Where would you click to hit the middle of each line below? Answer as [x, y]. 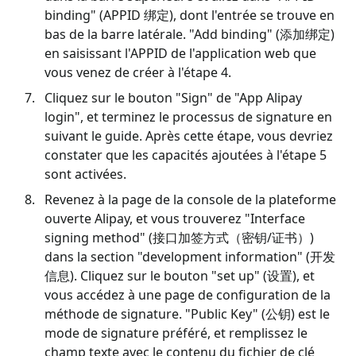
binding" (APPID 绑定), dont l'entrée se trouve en [190, 15]
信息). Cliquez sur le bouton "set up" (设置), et [180, 275]
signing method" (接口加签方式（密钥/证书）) [179, 237]
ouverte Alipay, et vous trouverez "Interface [175, 218]
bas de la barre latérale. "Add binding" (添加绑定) [190, 34]
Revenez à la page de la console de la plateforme [190, 199]
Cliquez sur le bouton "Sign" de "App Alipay [173, 97]
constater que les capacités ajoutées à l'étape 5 [186, 155]
